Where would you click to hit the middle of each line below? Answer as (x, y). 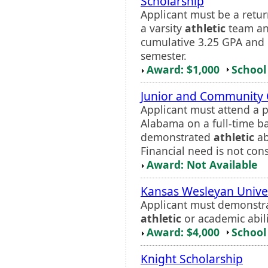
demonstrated (177, 137)
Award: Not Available (202, 164)
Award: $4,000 (183, 232)
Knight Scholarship (192, 258)
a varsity (163, 28)
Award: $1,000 (183, 69)
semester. (164, 55)
